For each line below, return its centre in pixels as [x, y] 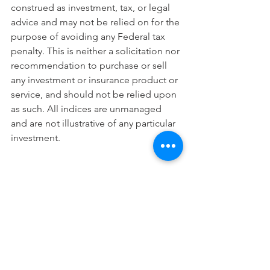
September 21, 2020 [53, 239]
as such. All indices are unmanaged [87, 108]
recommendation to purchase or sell [90, 65]
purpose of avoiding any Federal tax [89, 36]
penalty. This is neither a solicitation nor [96, 51]
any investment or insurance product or [96, 80]
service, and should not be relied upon [95, 94]
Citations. [31, 181]
